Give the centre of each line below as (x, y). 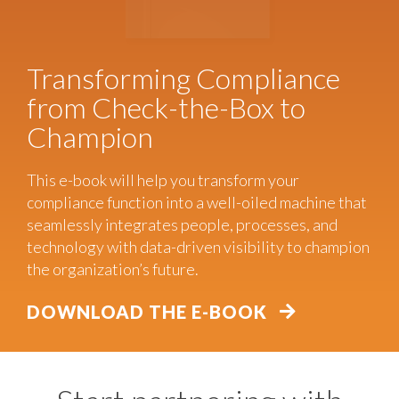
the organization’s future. (112, 269)
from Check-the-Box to (166, 108)
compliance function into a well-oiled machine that (196, 203)
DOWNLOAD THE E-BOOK (147, 312)
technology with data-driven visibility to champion (198, 247)
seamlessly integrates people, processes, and (182, 225)
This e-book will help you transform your (163, 180)
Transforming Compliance (183, 78)
